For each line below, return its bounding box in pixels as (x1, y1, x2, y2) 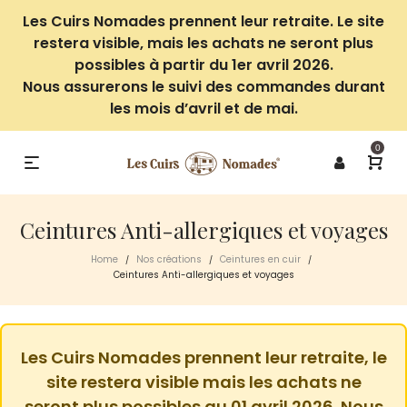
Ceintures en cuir (220, 253, 301, 266)
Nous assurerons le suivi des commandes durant (22, 76, 385, 97)
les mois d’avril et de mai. (109, 98, 298, 119)
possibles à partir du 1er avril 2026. (74, 55, 333, 75)
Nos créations (136, 253, 202, 266)
